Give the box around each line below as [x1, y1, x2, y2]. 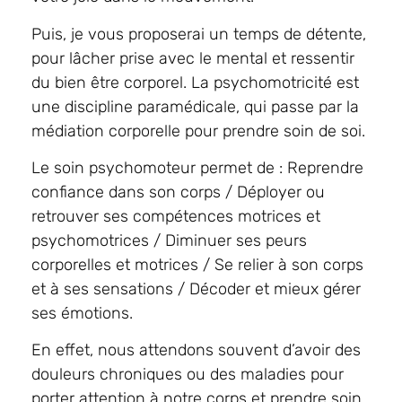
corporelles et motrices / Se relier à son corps [31, 254, 363, 275]
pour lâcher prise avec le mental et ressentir [31, 48, 354, 68]
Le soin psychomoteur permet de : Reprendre [31, 157, 363, 178]
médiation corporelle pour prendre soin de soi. [31, 120, 365, 141]
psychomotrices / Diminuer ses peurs [31, 230, 307, 250]
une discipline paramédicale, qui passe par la [31, 96, 359, 117]
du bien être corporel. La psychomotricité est [31, 72, 359, 92]
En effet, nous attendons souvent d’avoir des [31, 340, 361, 361]
